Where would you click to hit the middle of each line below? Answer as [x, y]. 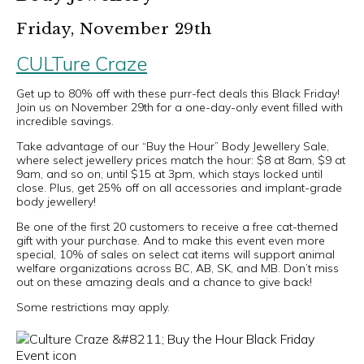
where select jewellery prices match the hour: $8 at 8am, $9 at [181, 160]
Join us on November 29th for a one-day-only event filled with [180, 107]
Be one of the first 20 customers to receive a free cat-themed [177, 227]
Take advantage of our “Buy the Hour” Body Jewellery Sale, [173, 146]
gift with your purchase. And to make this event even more [171, 240]
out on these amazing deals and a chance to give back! [164, 282]
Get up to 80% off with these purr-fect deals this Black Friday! [178, 93]
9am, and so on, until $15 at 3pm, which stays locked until [169, 174]
